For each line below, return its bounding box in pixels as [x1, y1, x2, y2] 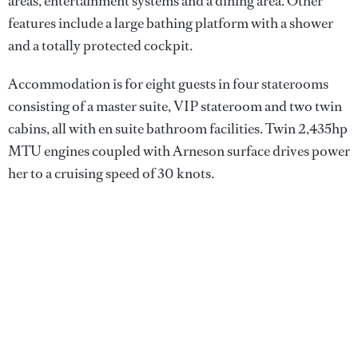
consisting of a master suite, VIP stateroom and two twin [8, 96, 342, 116]
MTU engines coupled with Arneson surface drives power [8, 141, 350, 161]
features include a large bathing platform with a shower [8, 13, 333, 33]
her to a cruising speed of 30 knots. [8, 163, 214, 183]
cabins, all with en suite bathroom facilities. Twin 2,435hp [8, 118, 348, 138]
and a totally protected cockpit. [8, 35, 193, 55]
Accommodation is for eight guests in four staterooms [8, 74, 328, 93]
